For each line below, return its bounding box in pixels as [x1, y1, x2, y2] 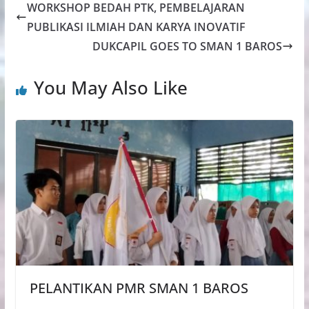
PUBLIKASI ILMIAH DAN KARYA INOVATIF [26, 19, 246, 34]
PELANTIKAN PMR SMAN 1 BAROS [29, 279, 248, 298]
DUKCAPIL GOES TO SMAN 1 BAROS [92, 38, 283, 54]
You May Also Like [33, 74, 188, 100]
